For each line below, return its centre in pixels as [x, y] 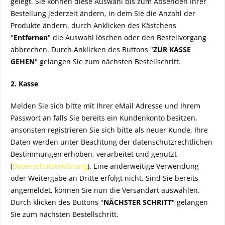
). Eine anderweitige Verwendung [143, 166]
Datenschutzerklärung [50, 166]
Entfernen [31, 37]
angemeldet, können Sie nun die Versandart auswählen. [105, 190]
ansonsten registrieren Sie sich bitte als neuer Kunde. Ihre [109, 130]
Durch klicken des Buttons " [57, 202]
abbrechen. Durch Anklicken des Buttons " [82, 49]
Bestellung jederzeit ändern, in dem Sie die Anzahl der [103, 13]
